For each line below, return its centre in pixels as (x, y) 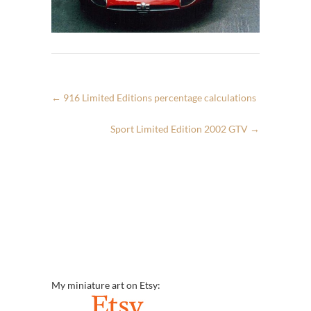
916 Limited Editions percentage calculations (159, 97)
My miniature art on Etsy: (106, 285)
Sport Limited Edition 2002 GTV (180, 128)
